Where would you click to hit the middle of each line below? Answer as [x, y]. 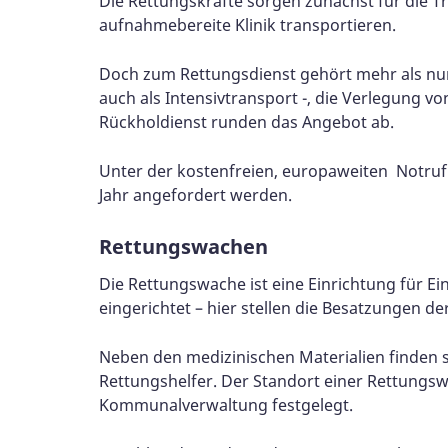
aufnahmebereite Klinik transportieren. [247, 24]
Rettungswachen [183, 246]
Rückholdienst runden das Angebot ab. [246, 121]
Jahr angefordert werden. [195, 194]
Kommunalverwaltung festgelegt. [226, 404]
